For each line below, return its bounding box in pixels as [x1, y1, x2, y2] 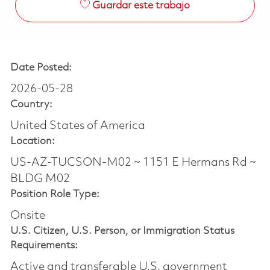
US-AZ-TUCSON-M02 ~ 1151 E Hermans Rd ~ [10, 156, 256, 169]
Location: [10, 136, 55, 146]
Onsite [10, 209, 45, 222]
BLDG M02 [10, 172, 70, 185]
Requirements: [10, 240, 78, 251]
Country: [10, 99, 52, 110]
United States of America [10, 119, 145, 132]
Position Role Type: [10, 189, 99, 199]
